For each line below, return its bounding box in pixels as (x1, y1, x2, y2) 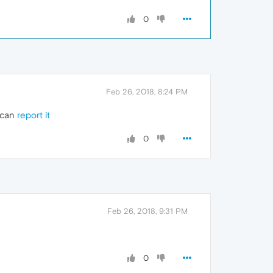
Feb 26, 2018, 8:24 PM (106, 87, 188, 97)
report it (17, 110, 50, 121)
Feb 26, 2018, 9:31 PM (107, 207, 188, 216)
